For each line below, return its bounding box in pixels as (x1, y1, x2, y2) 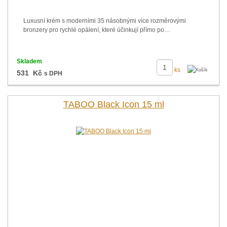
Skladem (16, 58, 42, 65)
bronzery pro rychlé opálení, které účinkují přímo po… (23, 26, 170, 33)
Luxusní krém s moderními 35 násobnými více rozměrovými (23, 17, 186, 24)
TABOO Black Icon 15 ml (63, 99, 164, 109)
